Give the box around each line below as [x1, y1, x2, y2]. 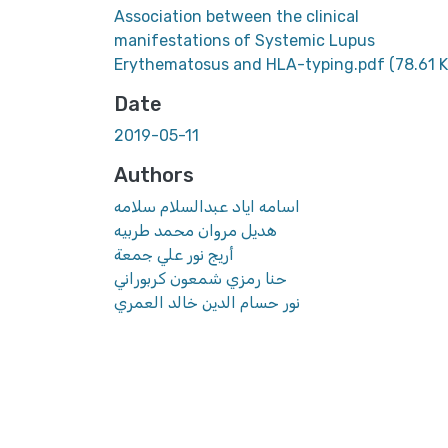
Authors [114, 162, 194, 187]
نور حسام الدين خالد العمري [114, 292, 300, 312]
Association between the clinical [114, 6, 359, 26]
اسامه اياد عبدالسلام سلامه [114, 196, 300, 216]
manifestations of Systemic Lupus [114, 30, 375, 50]
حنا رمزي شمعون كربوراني [114, 268, 287, 288]
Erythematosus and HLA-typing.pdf [114, 54, 389, 74]
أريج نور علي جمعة [114, 244, 234, 264]
